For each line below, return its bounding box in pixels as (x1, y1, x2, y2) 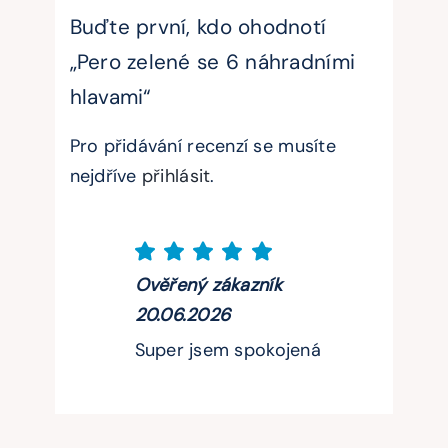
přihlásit (141, 163, 211, 188)
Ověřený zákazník (134, 272, 282, 297)
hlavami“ (69, 83, 152, 111)
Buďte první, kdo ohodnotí (69, 13, 327, 41)
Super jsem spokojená (134, 337, 321, 362)
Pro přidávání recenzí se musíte (69, 133, 336, 158)
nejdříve (69, 163, 142, 188)
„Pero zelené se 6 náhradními (69, 48, 356, 76)
